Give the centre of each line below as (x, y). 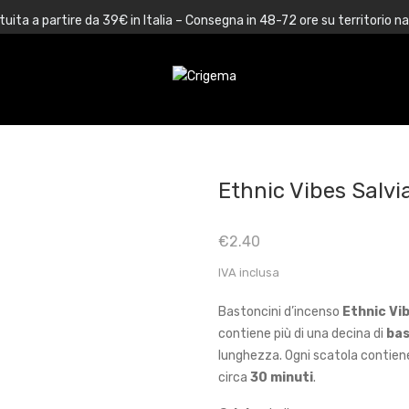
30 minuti (282, 378)
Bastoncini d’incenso (280, 312)
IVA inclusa (249, 273)
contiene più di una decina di (302, 334)
